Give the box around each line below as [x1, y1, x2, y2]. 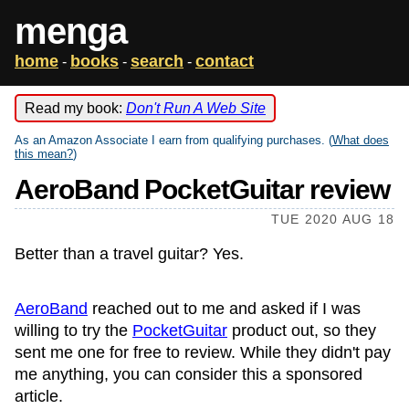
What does [332, 133, 389, 147]
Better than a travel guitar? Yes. [15, 245, 244, 263]
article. [15, 387, 63, 405]
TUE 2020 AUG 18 [271, 212, 394, 226]
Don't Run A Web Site [126, 100, 266, 116]
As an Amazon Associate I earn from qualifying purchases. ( [15, 133, 332, 147]
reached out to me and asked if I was [88, 299, 361, 318]
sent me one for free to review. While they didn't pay [15, 343, 391, 362]
